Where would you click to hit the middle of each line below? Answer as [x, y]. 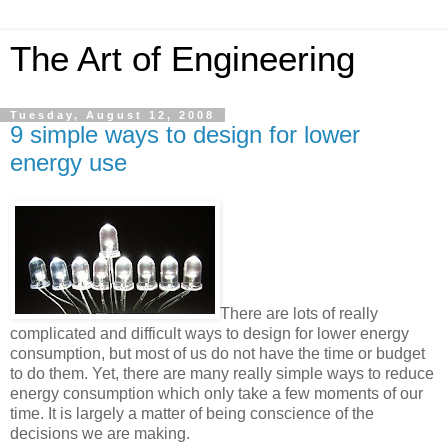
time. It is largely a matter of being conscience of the [192, 413]
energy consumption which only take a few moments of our [216, 393]
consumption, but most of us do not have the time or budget [217, 353]
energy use [68, 162]
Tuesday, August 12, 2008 [112, 115]
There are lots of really [299, 313]
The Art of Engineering [182, 59]
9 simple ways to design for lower [185, 134]
